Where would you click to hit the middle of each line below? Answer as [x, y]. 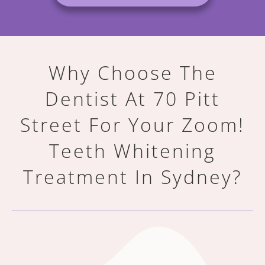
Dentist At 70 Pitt [132, 99]
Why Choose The [132, 73]
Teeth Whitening [132, 151]
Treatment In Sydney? [132, 177]
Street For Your [101, 125]
